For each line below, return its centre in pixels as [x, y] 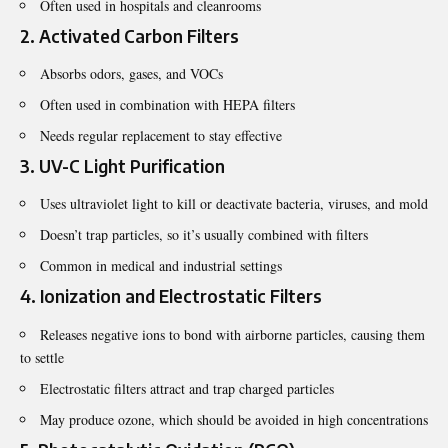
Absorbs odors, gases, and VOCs [131, 73]
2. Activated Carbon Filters [129, 35]
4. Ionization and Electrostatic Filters [171, 296]
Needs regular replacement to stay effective [161, 135]
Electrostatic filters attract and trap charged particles [187, 388]
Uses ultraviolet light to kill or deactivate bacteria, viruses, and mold [234, 204]
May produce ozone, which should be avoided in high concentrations [234, 419]
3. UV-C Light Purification [122, 165]
